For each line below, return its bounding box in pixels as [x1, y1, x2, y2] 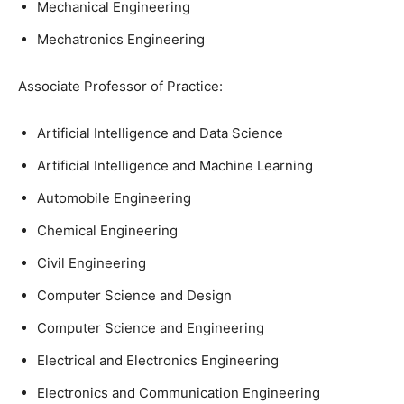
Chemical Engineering [37, 222, 178, 239]
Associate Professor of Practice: [18, 78, 223, 95]
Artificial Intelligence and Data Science [37, 124, 283, 142]
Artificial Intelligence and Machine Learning [37, 157, 313, 174]
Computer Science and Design [37, 287, 232, 304]
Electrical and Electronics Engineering [37, 352, 279, 369]
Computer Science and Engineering [37, 319, 264, 336]
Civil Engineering [37, 254, 146, 271]
